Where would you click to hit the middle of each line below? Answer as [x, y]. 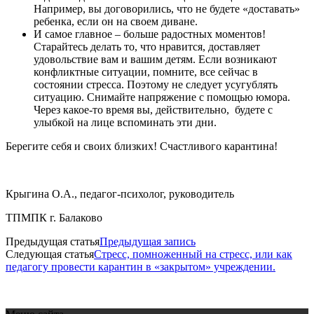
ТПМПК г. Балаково [54, 217]
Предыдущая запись [148, 241]
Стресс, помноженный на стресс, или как [193, 254]
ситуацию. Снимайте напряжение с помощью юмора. [162, 97]
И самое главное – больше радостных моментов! [150, 34]
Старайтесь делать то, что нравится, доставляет [147, 46]
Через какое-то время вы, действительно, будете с [153, 109]
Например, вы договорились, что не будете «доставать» [167, 8]
